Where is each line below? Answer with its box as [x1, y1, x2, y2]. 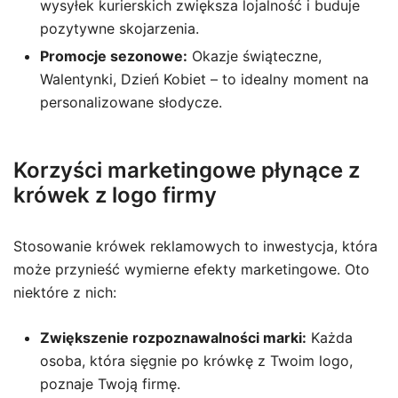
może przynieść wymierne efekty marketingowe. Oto [13, 260, 370, 278]
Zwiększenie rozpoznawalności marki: [40, 329, 306, 346]
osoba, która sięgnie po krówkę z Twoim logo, [40, 352, 353, 370]
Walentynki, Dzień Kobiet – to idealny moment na [40, 70, 369, 88]
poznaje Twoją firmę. [40, 375, 180, 393]
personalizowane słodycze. [40, 93, 222, 111]
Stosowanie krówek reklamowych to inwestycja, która [13, 237, 378, 255]
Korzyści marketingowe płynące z [13, 157, 360, 183]
